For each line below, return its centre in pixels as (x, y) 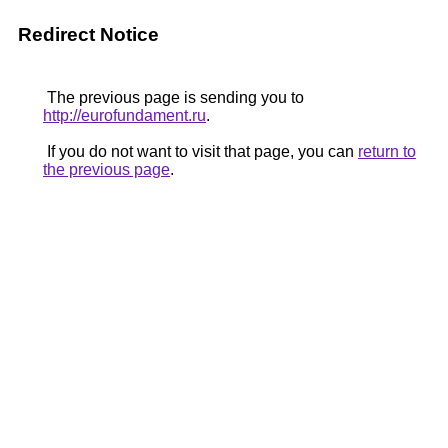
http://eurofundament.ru (124, 115)
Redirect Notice (88, 34)
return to (387, 151)
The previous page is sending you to (173, 97)
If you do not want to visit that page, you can (200, 151)
